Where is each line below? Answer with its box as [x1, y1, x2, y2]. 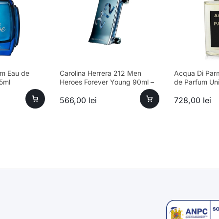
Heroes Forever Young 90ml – [60, 78, 154, 87]
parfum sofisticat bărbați [60, 87, 138, 95]
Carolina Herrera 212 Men [60, 69, 141, 78]
